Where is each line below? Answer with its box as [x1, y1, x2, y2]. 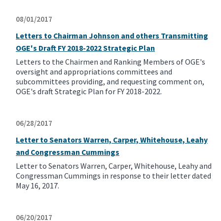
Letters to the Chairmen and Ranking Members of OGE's [16, 57, 205, 67]
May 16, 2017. [16, 181, 59, 191]
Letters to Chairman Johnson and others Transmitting [16, 31, 208, 41]
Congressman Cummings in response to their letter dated [16, 171, 211, 181]
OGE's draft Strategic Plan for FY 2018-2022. [16, 86, 162, 97]
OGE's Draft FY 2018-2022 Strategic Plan [16, 43, 155, 53]
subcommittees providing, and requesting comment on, [16, 76, 204, 87]
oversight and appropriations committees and [16, 67, 172, 77]
